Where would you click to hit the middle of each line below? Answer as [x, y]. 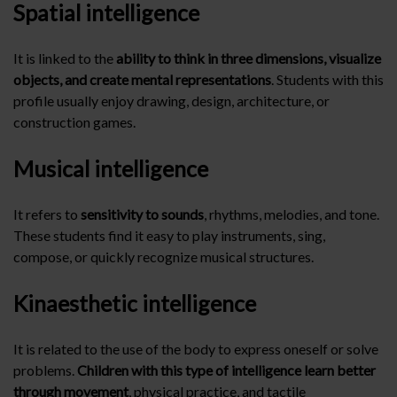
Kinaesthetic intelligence [135, 303]
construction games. [74, 122]
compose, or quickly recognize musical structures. [163, 257]
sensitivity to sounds [141, 214]
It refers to [46, 214]
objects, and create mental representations [142, 79]
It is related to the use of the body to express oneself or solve [196, 349]
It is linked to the [65, 58]
